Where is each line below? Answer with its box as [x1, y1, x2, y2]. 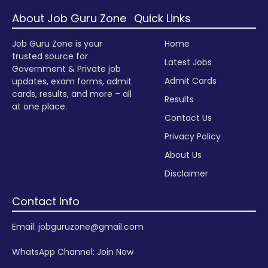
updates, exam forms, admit [12, 75, 132, 87]
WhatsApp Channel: [12, 246, 97, 258]
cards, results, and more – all [12, 87, 132, 100]
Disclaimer [165, 167, 208, 179]
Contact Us [165, 111, 212, 124]
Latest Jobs [165, 56, 212, 68]
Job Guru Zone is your [12, 37, 102, 50]
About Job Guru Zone [12, 10, 126, 26]
